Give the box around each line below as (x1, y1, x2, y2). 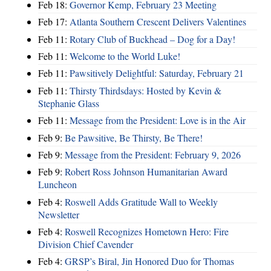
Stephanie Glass (38, 96, 99, 109)
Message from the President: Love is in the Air (70, 114, 246, 127)
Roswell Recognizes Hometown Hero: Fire (65, 225, 229, 238)
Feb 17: (38, 15, 70, 28)
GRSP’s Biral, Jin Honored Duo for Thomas (65, 255, 234, 268)
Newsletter (38, 207, 79, 221)
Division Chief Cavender (38, 238, 133, 251)
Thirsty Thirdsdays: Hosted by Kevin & (70, 83, 221, 97)
